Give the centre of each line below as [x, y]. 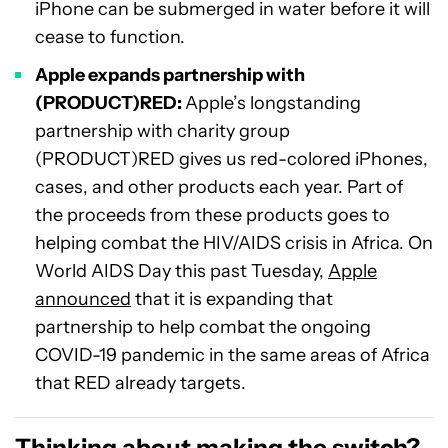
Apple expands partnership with [170, 75]
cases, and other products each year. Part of [219, 187]
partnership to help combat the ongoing [203, 327]
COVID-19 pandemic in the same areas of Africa [232, 355]
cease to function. [110, 37]
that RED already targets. [140, 383]
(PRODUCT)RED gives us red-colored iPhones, [231, 159]
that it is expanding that [232, 299]
